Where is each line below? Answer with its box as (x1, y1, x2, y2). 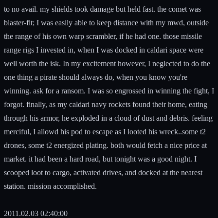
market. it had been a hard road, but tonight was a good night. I (4, 154, 197, 163)
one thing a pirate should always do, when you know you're (4, 73, 187, 81)
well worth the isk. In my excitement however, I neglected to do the (4, 59, 210, 68)
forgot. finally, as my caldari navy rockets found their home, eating (4, 100, 207, 109)
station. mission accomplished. (4, 182, 97, 190)
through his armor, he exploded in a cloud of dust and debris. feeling (4, 113, 213, 122)
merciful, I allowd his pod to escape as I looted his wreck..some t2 (4, 127, 206, 136)
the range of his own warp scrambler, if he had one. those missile (4, 32, 202, 40)
